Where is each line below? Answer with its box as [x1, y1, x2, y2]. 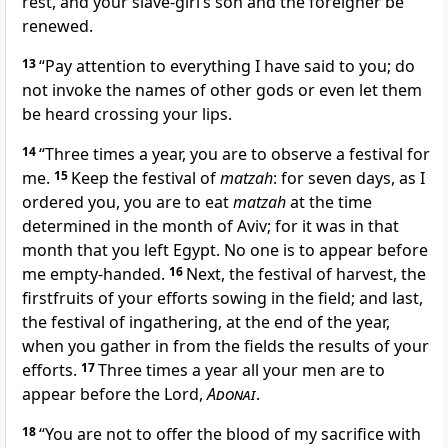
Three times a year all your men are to [98, 359, 385, 382]
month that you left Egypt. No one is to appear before [22, 239, 428, 262]
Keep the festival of [71, 167, 220, 190]
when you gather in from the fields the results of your [22, 335, 429, 358]
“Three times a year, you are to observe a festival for [39, 143, 430, 166]
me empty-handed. [22, 263, 169, 286]
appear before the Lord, [22, 383, 207, 406]
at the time [286, 191, 372, 214]
